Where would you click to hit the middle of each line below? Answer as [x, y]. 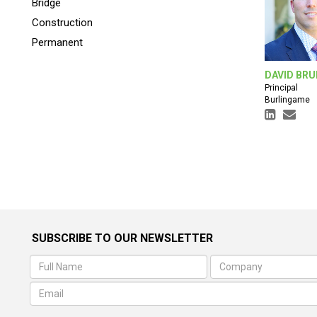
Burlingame [287, 100]
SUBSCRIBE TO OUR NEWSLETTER [122, 238]
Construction [62, 23]
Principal [281, 88]
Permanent [57, 42]
